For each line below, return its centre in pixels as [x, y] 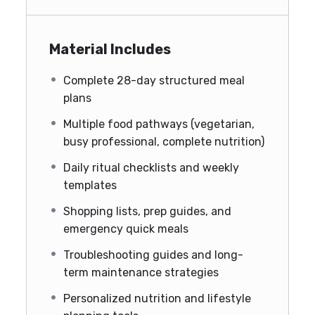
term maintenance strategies [141, 272]
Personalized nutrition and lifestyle [157, 298]
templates [90, 185]
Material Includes [110, 49]
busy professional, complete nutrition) [164, 141]
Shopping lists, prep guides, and [147, 211]
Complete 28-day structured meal [154, 80]
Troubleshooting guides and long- [153, 255]
